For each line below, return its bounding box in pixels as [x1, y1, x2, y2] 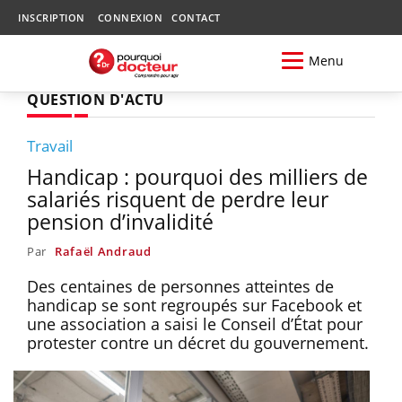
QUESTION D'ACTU [27, 89, 164, 109]
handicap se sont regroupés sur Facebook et [27, 293, 362, 316]
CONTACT [171, 11, 221, 24]
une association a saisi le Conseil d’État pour [27, 312, 363, 335]
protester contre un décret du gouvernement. [27, 331, 369, 354]
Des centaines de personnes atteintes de [27, 275, 334, 297]
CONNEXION [97, 11, 162, 24]
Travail [27, 135, 73, 156]
